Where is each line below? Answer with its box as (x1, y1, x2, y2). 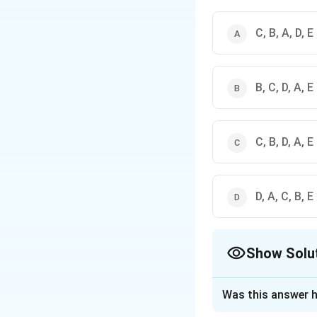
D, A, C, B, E (255, 190, 313, 203)
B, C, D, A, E (255, 81, 313, 94)
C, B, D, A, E (255, 135, 313, 149)
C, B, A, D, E (255, 26, 313, 40)
